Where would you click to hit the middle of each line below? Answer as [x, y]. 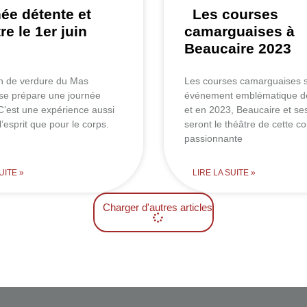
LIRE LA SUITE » [224, 172]
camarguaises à [240, 31]
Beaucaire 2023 [238, 48]
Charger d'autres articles [158, 207]
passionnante [213, 138]
